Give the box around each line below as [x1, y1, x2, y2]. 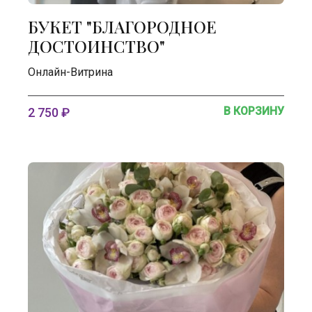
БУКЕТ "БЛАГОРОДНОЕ [28, 15, 217, 38]
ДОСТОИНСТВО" [28, 35, 165, 57]
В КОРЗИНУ [224, 104, 284, 118]
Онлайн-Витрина [28, 65, 113, 79]
